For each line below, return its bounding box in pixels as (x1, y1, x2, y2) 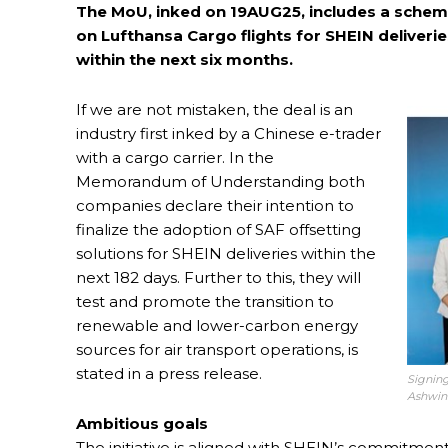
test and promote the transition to (76, 292, 334, 312)
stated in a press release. (76, 364, 262, 384)
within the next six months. (76, 50, 293, 70)
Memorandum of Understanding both (76, 172, 365, 192)
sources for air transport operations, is (76, 340, 358, 360)
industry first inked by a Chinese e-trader (76, 124, 381, 144)
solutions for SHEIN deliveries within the (76, 244, 376, 264)
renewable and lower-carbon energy (76, 316, 358, 336)
